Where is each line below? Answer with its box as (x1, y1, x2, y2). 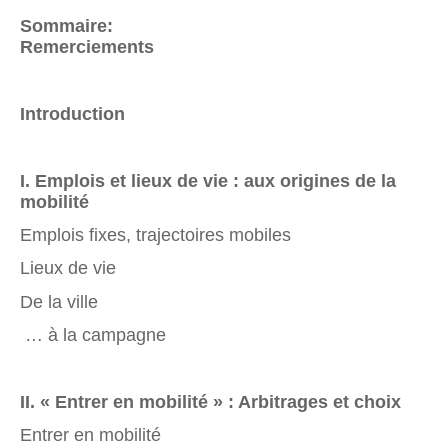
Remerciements (20, 37, 154, 58)
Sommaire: (20, 16, 118, 37)
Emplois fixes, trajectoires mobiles (20, 224, 291, 245)
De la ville (20, 291, 98, 312)
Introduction (20, 104, 125, 125)
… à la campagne (20, 324, 166, 345)
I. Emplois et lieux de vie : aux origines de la (20, 170, 396, 191)
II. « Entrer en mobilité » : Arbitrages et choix (20, 391, 401, 412)
